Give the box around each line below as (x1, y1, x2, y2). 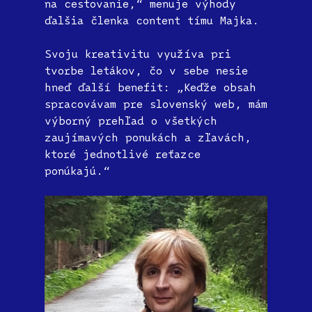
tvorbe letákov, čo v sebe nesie (45, 63, 248, 78)
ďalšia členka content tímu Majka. (45, 13, 259, 28)
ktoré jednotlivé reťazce (45, 147, 201, 162)
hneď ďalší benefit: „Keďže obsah (45, 80, 256, 95)
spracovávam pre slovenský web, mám (45, 97, 267, 111)
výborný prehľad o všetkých (45, 114, 217, 128)
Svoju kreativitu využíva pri (45, 47, 231, 61)
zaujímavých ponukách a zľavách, (45, 130, 251, 145)
